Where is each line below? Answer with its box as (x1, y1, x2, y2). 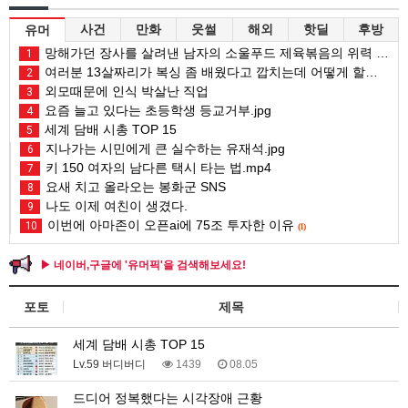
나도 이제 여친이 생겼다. (42, 198, 188, 213)
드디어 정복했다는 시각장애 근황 (73, 390, 262, 405)
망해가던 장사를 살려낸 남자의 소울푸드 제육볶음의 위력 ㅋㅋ (41, 45, 376, 60)
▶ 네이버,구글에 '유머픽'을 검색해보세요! (40, 258, 246, 271)
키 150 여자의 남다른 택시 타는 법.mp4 (42, 159, 271, 175)
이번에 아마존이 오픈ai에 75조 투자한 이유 (44, 217, 298, 232)
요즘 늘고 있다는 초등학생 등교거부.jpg (41, 102, 271, 117)
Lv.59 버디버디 (73, 357, 146, 371)
